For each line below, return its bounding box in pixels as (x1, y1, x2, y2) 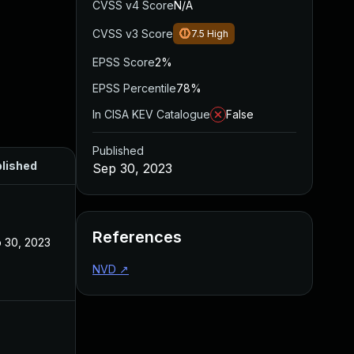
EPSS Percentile (92, 81, 176, 95)
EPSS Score (92, 55, 155, 69)
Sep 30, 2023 (92, 160, 172, 176)
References (92, 228, 182, 247)
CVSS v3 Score (92, 27, 173, 40)
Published (92, 144, 144, 157)
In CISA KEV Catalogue (92, 107, 210, 121)
